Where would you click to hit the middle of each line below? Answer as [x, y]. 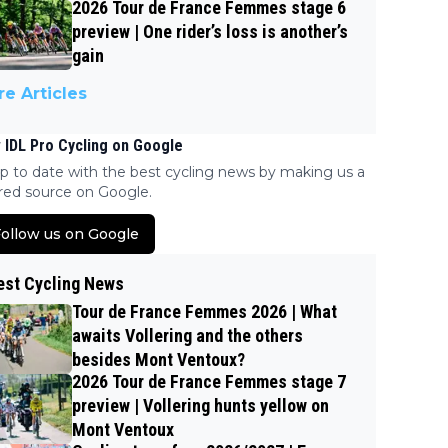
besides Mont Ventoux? [158, 360]
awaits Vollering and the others [187, 336]
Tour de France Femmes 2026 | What [204, 312]
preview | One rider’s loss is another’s [210, 32]
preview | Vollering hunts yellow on [200, 406]
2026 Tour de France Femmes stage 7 [209, 382]
